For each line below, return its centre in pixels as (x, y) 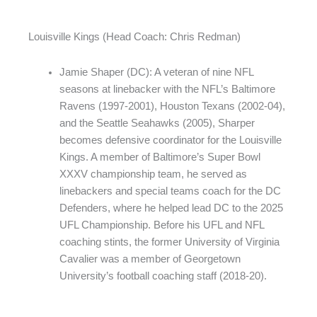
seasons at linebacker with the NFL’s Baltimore (167, 89)
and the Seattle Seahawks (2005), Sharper (157, 123)
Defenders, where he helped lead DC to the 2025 (171, 208)
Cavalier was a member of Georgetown (150, 259)
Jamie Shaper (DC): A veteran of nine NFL (156, 72)
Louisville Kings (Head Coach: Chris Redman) (134, 37)
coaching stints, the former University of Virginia (169, 242)
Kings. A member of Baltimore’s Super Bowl (160, 157)
